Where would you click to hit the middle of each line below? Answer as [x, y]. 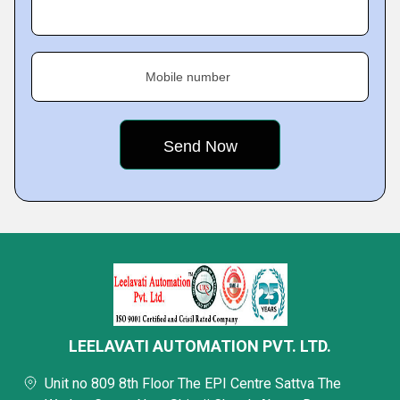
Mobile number [188, 77]
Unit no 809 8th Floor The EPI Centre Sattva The [193, 383]
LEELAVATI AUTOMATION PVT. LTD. [200, 346]
